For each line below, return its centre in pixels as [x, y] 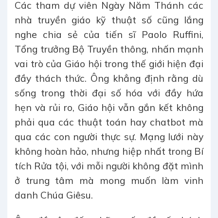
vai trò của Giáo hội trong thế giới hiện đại [109, 64]
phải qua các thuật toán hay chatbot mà [109, 122]
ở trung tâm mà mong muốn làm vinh [109, 180]
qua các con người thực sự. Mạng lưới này [109, 136]
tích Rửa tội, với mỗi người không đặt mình [109, 166]
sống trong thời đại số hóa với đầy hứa [109, 93]
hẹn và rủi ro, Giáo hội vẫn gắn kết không [109, 107]
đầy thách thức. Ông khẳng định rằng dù [109, 78]
